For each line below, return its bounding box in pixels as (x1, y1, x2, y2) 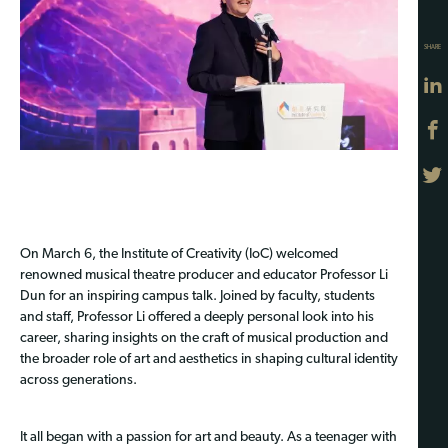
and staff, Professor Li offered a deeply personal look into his (20, 309, 374, 325)
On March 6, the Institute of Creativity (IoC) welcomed (20, 246, 338, 262)
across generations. (20, 372, 137, 388)
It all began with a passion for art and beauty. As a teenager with (20, 429, 397, 445)
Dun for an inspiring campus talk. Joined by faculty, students (20, 288, 375, 304)
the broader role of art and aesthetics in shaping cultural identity (20, 351, 398, 367)
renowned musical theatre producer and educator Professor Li (20, 267, 388, 283)
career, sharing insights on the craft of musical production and (20, 330, 388, 346)
